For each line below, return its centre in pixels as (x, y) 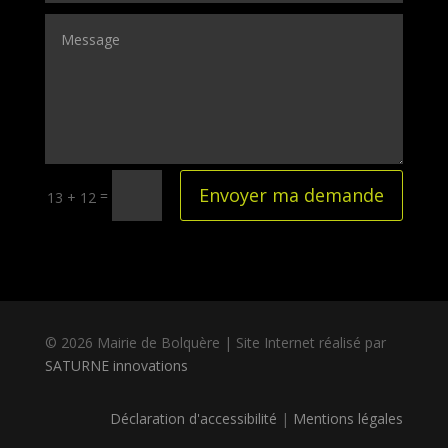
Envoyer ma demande (292, 195)
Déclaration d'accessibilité (194, 418)
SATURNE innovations (116, 365)
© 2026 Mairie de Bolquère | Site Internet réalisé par (215, 342)
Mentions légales (348, 418)
